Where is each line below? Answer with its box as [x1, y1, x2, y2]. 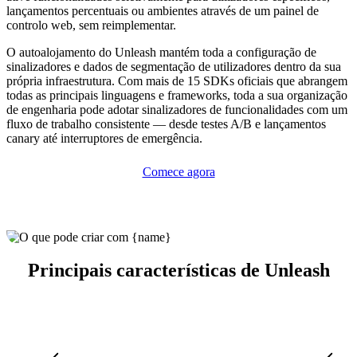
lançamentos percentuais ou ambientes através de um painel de [6, 3, 319, 18]
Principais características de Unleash [27, 260, 330, 281]
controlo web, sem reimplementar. [6, 18, 176, 32]
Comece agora [142, 164, 215, 178]
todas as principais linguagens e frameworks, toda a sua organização [6, 88, 347, 102]
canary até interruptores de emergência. [6, 131, 202, 145]
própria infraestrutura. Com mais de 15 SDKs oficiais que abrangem [6, 73, 347, 88]
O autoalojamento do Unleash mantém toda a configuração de [6, 45, 316, 59]
